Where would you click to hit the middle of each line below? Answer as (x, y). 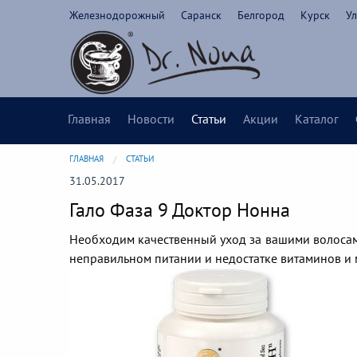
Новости (151, 119)
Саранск (201, 15)
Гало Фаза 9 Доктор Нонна (180, 210)
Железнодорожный (117, 15)
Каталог (317, 119)
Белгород (261, 15)
